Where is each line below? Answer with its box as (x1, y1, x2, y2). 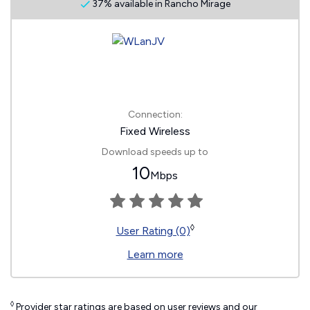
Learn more (127, 248, 183, 261)
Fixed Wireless (120, 125, 190, 138)
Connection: (127, 109, 183, 120)
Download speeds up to (102, 146, 208, 158)
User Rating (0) (116, 224, 190, 237)
